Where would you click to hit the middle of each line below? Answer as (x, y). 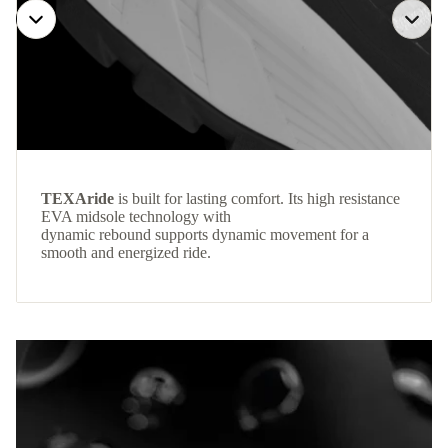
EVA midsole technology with (136, 217)
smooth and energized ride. (126, 253)
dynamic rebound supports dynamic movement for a (205, 235)
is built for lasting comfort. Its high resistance (257, 199)
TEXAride (77, 199)
